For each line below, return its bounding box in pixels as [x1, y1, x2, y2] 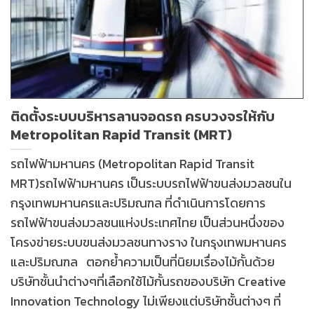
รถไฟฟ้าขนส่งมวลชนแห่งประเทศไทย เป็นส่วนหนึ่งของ [11, 213, 285, 233]
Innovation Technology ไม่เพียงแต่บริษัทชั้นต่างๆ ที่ [11, 292, 281, 311]
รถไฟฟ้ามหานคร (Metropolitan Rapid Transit [11, 154, 254, 174]
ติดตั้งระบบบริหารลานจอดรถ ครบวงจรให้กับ [11, 105, 275, 127]
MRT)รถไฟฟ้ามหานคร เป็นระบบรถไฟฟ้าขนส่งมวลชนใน [11, 174, 292, 193]
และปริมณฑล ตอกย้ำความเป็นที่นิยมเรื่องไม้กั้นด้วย [11, 252, 275, 272]
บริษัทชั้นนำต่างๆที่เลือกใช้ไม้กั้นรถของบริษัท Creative [11, 272, 286, 292]
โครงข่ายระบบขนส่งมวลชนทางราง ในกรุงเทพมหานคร [11, 233, 287, 252]
